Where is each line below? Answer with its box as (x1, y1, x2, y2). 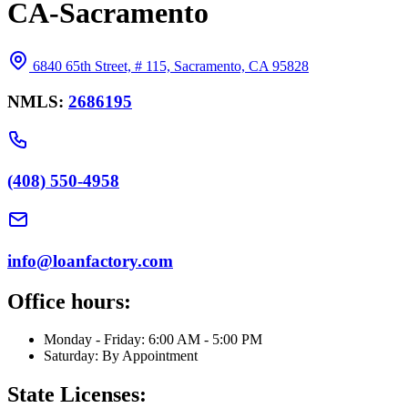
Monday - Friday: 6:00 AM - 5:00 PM (44, 331, 262, 348)
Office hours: (7, 289, 131, 313)
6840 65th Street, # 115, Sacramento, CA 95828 (33, 58, 309, 75)
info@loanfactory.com (7, 250, 173, 270)
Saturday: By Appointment (44, 348, 198, 364)
